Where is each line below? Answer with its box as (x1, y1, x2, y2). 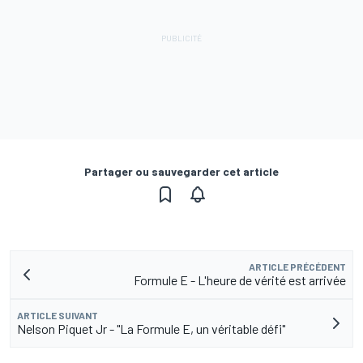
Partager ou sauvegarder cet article (84, 164, 279, 178)
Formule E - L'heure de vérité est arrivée (134, 271, 346, 288)
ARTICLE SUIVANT (17, 309, 98, 321)
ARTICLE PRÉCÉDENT (249, 260, 346, 272)
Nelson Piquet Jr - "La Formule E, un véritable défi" (17, 320, 285, 336)
